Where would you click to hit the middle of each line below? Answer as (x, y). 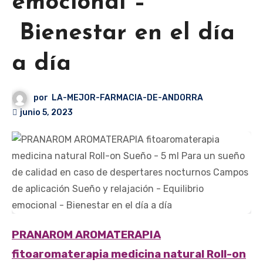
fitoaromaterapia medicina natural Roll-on (129, 254)
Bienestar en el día (123, 34)
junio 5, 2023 (46, 113)
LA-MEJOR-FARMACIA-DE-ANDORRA (128, 98)
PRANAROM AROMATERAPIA (16, 235)
